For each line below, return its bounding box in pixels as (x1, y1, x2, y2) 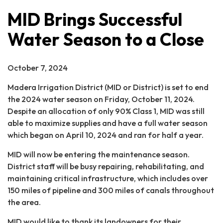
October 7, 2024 (7, 62, 68, 73)
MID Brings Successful (7, 8, 182, 30)
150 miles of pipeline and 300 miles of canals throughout (7, 185, 214, 195)
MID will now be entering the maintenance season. (7, 149, 190, 159)
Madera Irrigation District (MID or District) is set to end (7, 82, 209, 92)
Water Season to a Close (7, 28, 204, 50)
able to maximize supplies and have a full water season (7, 117, 208, 128)
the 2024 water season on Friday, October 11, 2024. (7, 94, 196, 104)
